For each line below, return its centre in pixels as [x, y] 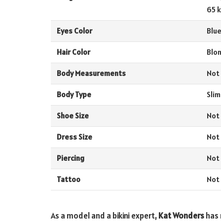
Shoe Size [73, 116]
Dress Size [74, 137]
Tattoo [68, 180]
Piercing [70, 158]
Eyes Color [74, 31]
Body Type [74, 95]
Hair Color [73, 52]
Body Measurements [91, 74]
